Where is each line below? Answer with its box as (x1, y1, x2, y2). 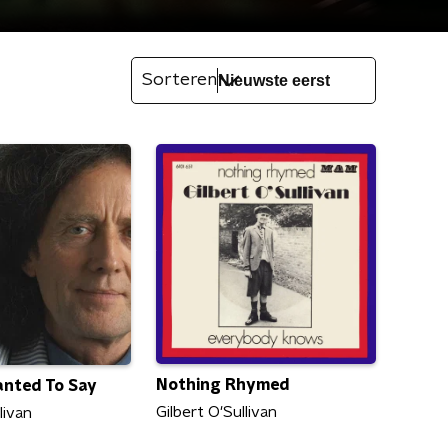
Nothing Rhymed (156, 377, 289, 394)
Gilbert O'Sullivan (156, 404, 277, 421)
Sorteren (142, 71, 217, 89)
